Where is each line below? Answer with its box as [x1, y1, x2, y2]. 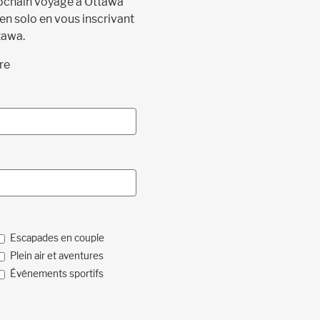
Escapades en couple [9, 232, 104, 244]
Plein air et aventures [9, 250, 104, 262]
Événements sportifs [9, 268, 104, 280]
